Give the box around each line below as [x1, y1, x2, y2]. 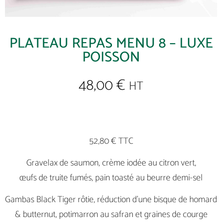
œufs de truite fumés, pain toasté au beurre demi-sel [19, 170, 203, 186]
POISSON [82, 46, 140, 70]
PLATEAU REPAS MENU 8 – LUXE [9, 32, 213, 56]
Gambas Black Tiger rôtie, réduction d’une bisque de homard [5, 192, 217, 208]
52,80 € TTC [89, 133, 133, 149]
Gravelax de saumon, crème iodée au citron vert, [26, 156, 196, 171]
